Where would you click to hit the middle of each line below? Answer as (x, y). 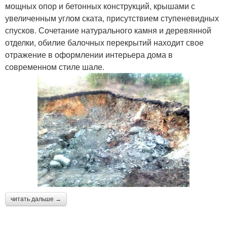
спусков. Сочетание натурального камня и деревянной (108, 30)
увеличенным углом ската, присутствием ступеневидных (112, 18)
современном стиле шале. (55, 66)
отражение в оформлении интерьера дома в (89, 54)
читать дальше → (36, 199)
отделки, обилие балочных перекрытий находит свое (104, 42)
